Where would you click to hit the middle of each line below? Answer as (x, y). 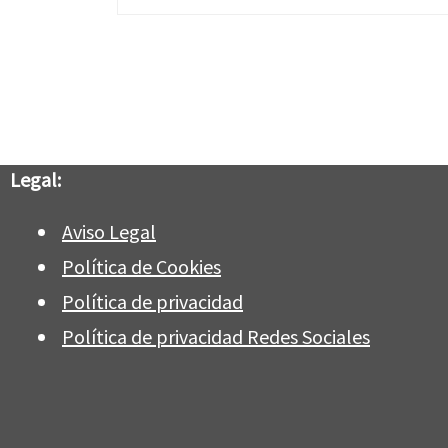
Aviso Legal (109, 232)
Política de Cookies (141, 267)
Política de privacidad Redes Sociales (216, 336)
